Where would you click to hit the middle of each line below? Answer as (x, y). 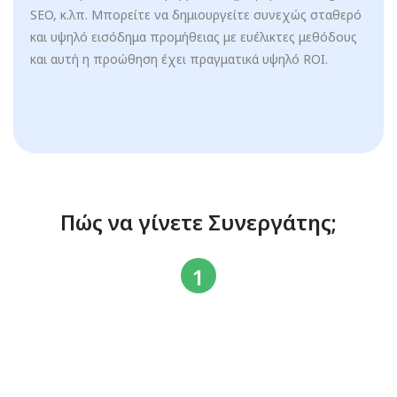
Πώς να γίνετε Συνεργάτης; (198, 222)
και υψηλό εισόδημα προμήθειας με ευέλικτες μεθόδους (193, 37)
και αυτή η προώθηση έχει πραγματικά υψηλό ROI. (179, 59)
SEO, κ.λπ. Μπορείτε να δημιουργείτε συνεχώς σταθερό (195, 15)
